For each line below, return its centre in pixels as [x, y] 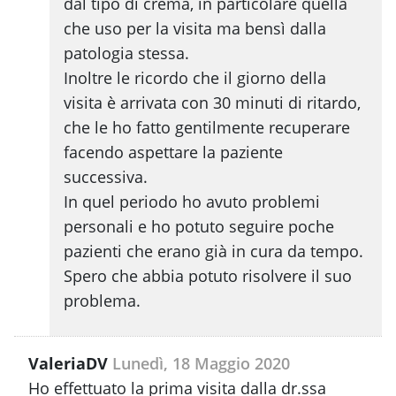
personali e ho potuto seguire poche [199, 227]
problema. [102, 301]
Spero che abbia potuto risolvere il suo [208, 276]
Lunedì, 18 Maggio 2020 [201, 364]
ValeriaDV [68, 364]
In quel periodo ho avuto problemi [192, 202]
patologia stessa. [126, 53]
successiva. [106, 177]
